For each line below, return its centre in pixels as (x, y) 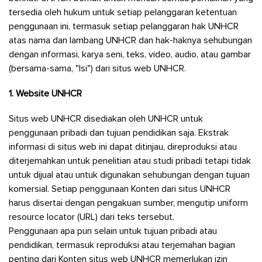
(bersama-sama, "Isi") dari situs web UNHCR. (97, 68)
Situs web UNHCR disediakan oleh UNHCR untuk (106, 119)
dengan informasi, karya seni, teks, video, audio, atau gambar (130, 54)
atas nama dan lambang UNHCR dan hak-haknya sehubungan (130, 40)
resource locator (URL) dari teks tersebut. (92, 217)
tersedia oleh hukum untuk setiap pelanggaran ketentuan (123, 12)
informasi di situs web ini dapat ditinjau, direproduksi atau (123, 147)
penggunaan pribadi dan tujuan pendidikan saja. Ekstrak (119, 133)
